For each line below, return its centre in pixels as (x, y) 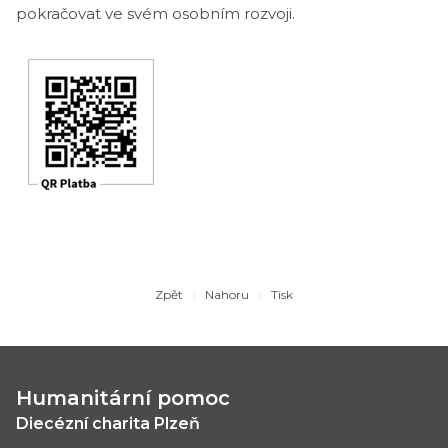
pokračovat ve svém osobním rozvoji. (155, 13)
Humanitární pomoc (123, 398)
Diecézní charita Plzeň (108, 423)
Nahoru (227, 294)
